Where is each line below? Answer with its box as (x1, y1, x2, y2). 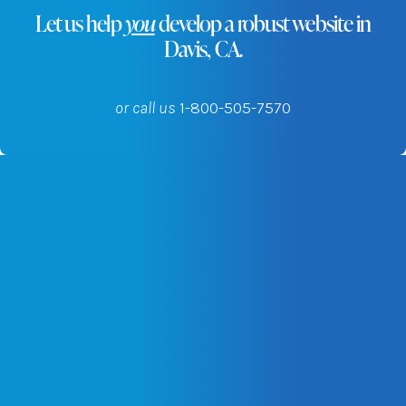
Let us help (35, 8, 125, 37)
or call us (115, 98, 179, 118)
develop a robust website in (154, 8, 371, 37)
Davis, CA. (164, 34, 242, 63)
